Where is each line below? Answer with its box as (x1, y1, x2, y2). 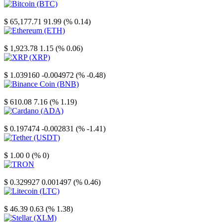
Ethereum (4, 35, 34, 44)
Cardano (4, 115, 31, 124)
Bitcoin (4, 8, 27, 17)
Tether (4, 142, 24, 151)
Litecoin (4, 196, 30, 205)
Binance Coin (4, 89, 47, 98)
